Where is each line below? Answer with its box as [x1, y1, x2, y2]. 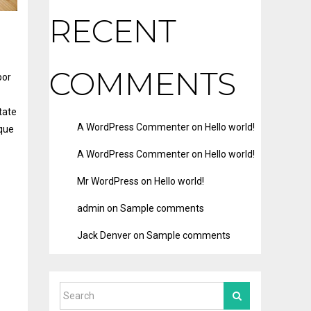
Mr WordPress [77, 176, 139, 187]
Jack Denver [77, 230, 131, 241]
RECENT [49, 11, 176, 50]
